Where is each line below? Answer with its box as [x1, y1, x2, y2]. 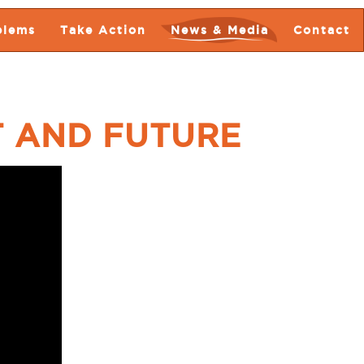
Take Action [60, 23, 146, 37]
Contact [293, 23, 350, 37]
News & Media [171, 23, 269, 37]
